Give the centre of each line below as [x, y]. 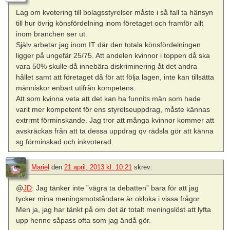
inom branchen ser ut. [52, 34]
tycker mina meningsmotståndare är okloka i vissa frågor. [109, 199]
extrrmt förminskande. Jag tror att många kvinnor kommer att [115, 120]
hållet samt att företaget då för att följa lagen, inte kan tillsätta [115, 77]
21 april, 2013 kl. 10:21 [98, 167]
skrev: [143, 167]
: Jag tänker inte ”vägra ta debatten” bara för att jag [116, 188]
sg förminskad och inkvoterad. [65, 142]
